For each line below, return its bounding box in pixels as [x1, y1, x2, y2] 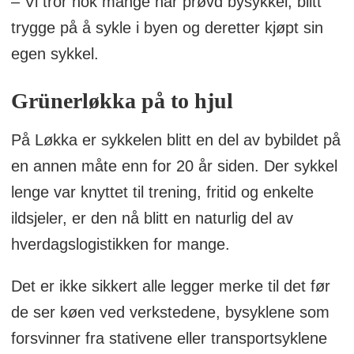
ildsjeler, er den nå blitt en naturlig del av [10, 209, 293, 227]
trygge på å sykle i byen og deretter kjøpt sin [10, 19, 323, 37]
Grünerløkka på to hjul [10, 88, 233, 113]
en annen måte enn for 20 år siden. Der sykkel [10, 157, 337, 175]
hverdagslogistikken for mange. [10, 235, 230, 253]
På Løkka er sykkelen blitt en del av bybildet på [10, 131, 341, 149]
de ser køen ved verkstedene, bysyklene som [10, 303, 330, 321]
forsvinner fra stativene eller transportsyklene [10, 329, 327, 347]
